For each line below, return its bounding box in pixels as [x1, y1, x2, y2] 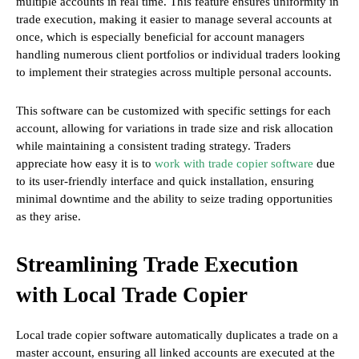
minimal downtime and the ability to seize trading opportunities [16, 192, 333, 206]
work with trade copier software [155, 157, 313, 171]
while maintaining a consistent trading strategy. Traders [16, 139, 291, 153]
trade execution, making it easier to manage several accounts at [16, 13, 332, 26]
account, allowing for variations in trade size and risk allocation [16, 122, 333, 135]
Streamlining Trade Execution [16, 252, 298, 277]
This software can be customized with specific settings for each [16, 104, 331, 118]
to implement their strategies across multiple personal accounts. [16, 66, 332, 79]
